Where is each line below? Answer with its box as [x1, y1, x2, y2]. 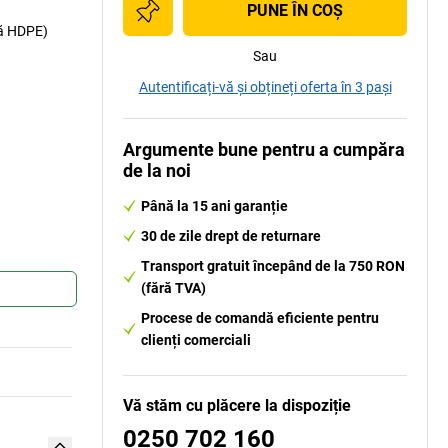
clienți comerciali [141, 332, 251, 348]
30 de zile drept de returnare [141, 228, 321, 244]
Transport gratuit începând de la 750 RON [141, 258, 405, 274]
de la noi [123, 160, 191, 181]
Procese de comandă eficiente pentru [141, 310, 379, 326]
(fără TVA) [141, 280, 206, 296]
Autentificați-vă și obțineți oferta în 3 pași [138, 79, 392, 95]
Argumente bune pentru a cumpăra [123, 139, 405, 160]
